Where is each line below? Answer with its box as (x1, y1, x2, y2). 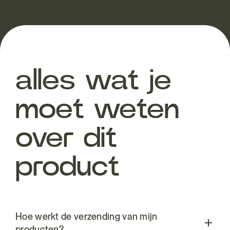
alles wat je (15, 66, 171, 95)
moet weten (15, 95, 179, 124)
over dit (15, 124, 117, 152)
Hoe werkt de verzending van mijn (15, 211, 158, 222)
